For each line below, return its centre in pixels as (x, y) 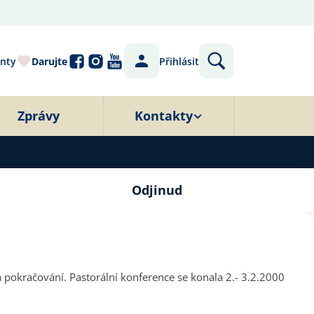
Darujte (49, 61)
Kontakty (164, 116)
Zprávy (38, 116)
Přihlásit (179, 61)
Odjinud (157, 190)
